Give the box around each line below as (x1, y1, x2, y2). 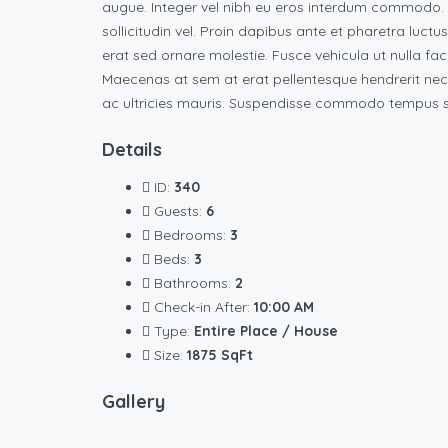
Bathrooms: (150, 274, 235, 293)
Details (102, 138, 162, 162)
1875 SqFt (187, 346, 253, 365)
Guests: (150, 202, 206, 221)
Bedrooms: (150, 226, 230, 245)
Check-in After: (150, 298, 254, 317)
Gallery (102, 390, 165, 414)
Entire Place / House (194, 322, 338, 341)
